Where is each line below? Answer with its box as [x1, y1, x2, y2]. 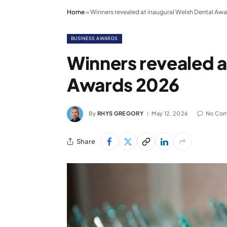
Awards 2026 [67, 73, 180, 96]
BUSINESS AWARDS [71, 35, 118, 41]
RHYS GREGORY [97, 109, 143, 117]
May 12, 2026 [152, 109, 188, 117]
